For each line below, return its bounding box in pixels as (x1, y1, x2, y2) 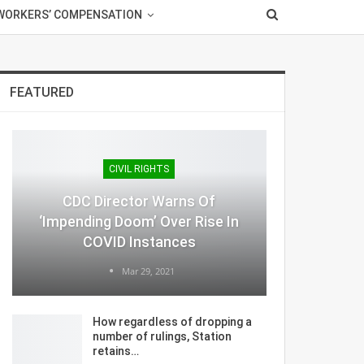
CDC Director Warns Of (63, 192, 216, 210)
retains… (92, 344, 139, 357)
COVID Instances (82, 232, 196, 250)
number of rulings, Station (92, 329, 232, 343)
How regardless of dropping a (92, 314, 252, 328)
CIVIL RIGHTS (109, 162, 170, 175)
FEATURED (9, 84, 74, 100)
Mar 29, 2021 (122, 264, 175, 277)
